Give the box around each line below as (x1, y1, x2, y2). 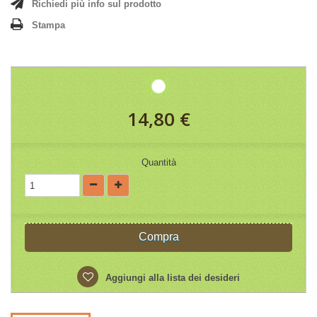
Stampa (32, 20, 65, 30)
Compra (138, 231, 179, 243)
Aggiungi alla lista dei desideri (103, 272, 240, 283)
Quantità (141, 157, 176, 168)
